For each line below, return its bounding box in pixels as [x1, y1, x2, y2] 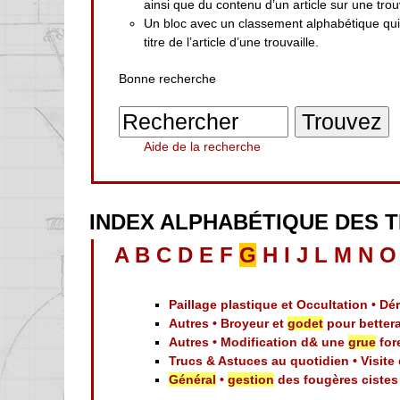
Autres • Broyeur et [169, 316, 288, 331]
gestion [228, 372, 275, 387]
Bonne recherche [119, 71, 217, 87]
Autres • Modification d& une [169, 335, 349, 350]
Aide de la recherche [144, 139, 262, 154]
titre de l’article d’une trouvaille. [144, 35, 320, 50]
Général [169, 372, 217, 387]
